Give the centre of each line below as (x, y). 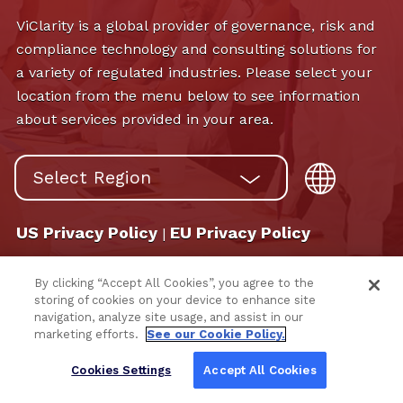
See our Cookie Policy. (216, 334)
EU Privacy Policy (240, 232)
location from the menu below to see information (188, 96)
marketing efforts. (89, 334)
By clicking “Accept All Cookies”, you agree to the (175, 283)
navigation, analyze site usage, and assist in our (169, 317)
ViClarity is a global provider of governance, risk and (195, 26)
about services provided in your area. (144, 120)
